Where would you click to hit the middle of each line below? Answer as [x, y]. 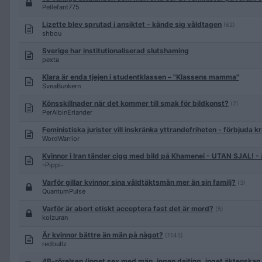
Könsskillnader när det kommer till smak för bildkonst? [135, 103]
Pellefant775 [61, 7]
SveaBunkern [61, 86]
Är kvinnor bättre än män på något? [103, 235]
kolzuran [55, 218]
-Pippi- [53, 165]
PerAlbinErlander [67, 112]
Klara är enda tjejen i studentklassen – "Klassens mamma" [141, 77]
